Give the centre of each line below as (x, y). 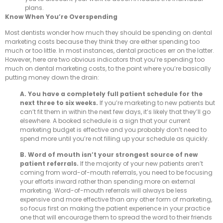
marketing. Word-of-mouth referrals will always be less (104, 191)
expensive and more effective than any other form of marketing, (116, 200)
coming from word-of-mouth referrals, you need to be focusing (116, 173)
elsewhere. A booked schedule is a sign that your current (105, 120)
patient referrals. (50, 164)
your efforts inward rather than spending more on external (108, 182)
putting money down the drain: (52, 78)
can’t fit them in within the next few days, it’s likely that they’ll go (115, 111)
